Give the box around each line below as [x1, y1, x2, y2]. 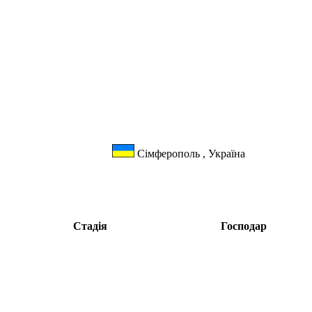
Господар [220, 220, 267, 233]
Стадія [73, 220, 107, 233]
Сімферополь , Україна [134, 147, 245, 159]
